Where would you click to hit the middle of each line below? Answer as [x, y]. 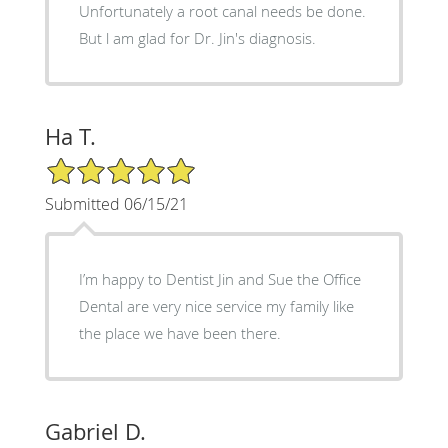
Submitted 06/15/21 [116, 203]
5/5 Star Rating [94, 164]
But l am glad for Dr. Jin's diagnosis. [197, 37]
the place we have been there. [179, 332]
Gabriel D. [95, 431]
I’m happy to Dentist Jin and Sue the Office [219, 278]
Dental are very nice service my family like [216, 305]
